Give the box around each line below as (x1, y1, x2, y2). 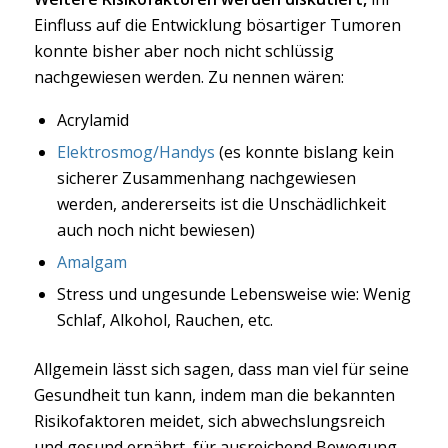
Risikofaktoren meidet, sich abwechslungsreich (33, 409, 385, 432)
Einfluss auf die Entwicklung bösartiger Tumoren (33, 14, 401, 37)
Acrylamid (56, 108, 129, 131)
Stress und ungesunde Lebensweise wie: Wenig (56, 282, 411, 305)
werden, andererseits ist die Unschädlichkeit (56, 192, 386, 215)
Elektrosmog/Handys (56, 140, 215, 163)
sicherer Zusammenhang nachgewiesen (56, 166, 356, 189)
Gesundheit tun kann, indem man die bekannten (33, 383, 395, 406)
